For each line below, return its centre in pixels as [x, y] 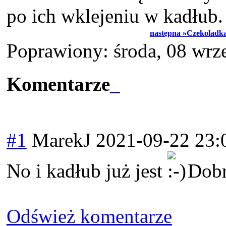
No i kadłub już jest [87, 171]
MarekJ [61, 140]
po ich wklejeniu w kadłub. [115, 16]
